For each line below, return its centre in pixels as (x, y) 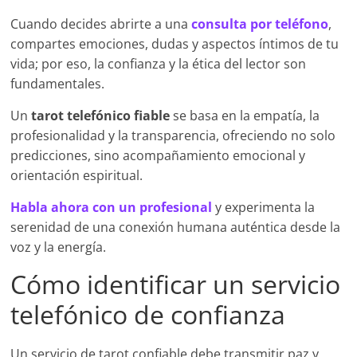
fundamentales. (58, 84)
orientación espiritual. (77, 176)
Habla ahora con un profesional (112, 208)
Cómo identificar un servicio (176, 284)
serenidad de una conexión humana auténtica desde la (176, 228)
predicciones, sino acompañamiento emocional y (158, 156)
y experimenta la (264, 208)
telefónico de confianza (148, 315)
